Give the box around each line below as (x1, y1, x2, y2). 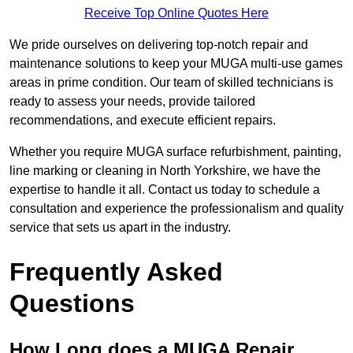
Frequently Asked (9, 258, 223, 287)
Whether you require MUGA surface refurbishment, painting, (9, 145, 341, 159)
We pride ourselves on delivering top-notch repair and (9, 38, 308, 52)
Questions (9, 289, 135, 318)
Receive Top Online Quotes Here (84, 6, 269, 20)
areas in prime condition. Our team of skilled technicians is (9, 76, 333, 90)
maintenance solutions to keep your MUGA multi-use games (9, 57, 343, 71)
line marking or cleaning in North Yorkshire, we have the (9, 164, 321, 178)
